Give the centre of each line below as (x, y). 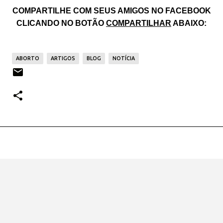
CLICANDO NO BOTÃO (61, 23)
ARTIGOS (63, 58)
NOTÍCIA (124, 58)
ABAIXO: (189, 23)
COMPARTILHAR (139, 23)
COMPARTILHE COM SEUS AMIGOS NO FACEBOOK (111, 11)
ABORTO (28, 58)
